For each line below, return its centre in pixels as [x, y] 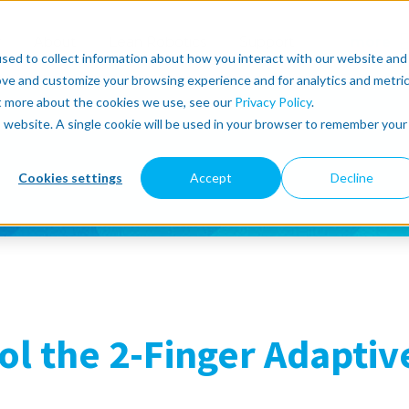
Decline [351, 178]
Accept [211, 178]
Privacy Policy [273, 102]
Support [267, 41]
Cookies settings [70, 178]
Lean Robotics [157, 41]
